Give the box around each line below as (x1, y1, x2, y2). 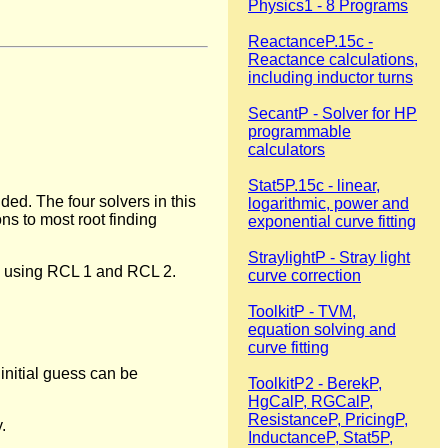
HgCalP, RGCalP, (248, 392, 373, 410)
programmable (248, 122, 351, 140)
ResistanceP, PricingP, (248, 410, 408, 428)
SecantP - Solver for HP (248, 104, 417, 122)
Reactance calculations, (248, 50, 418, 68)
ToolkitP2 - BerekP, (248, 374, 382, 392)
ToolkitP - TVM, (248, 302, 356, 320)
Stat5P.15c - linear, (248, 176, 380, 194)
